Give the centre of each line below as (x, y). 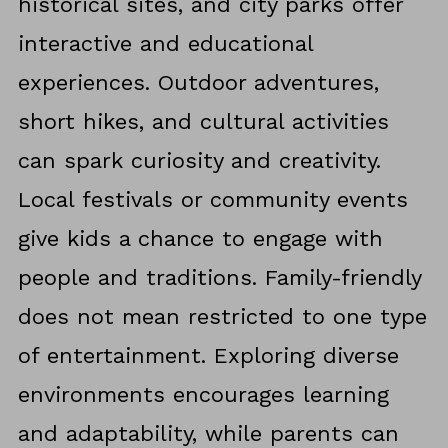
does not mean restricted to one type (222, 317)
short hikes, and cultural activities (203, 122)
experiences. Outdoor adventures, (198, 83)
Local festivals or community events (212, 200)
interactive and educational (165, 44)
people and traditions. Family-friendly (219, 278)
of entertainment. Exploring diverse (208, 356)
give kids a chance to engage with (200, 239)
